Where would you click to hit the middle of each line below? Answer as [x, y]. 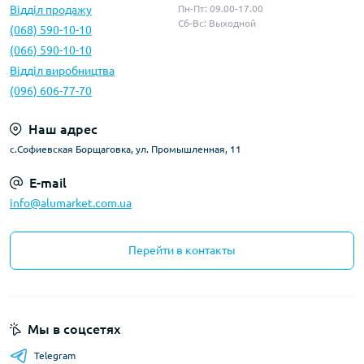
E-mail [48, 183]
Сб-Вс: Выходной [217, 23]
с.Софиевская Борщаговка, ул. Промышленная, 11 [126, 149]
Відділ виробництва [62, 71]
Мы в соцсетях [74, 329]
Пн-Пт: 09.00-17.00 [221, 9]
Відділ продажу [51, 10]
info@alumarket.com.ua [71, 203]
